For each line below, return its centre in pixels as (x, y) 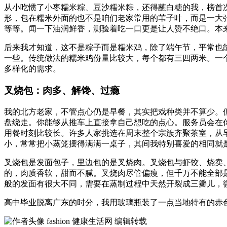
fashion (58, 221)
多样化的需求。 (32, 69)
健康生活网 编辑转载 (109, 221)
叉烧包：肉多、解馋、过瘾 (62, 90)
